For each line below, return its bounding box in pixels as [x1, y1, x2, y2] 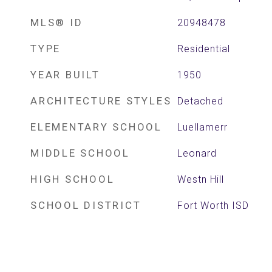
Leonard [177, 148, 217, 159]
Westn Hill [177, 174, 224, 185]
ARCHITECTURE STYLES [30, 95, 172, 107]
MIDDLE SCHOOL [30, 147, 130, 159]
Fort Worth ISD [177, 200, 249, 211]
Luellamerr [177, 121, 228, 133]
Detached [177, 95, 223, 107]
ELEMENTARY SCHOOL [30, 121, 162, 133]
